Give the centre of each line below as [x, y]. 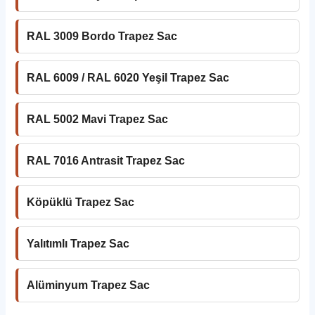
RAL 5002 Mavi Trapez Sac [98, 119]
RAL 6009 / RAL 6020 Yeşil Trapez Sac [128, 77]
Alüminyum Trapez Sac [89, 285]
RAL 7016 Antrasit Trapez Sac [106, 160]
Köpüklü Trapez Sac [81, 202]
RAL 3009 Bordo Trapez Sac [102, 36]
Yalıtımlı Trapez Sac [78, 243]
